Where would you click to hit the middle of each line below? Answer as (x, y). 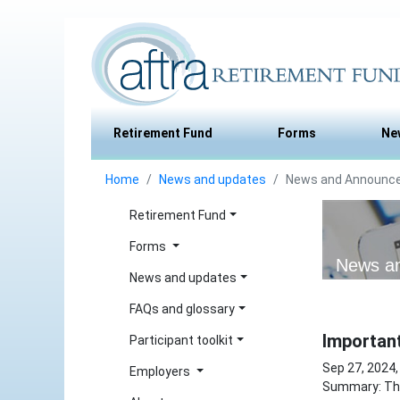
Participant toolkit (181, 340)
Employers (161, 371)
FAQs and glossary (182, 309)
